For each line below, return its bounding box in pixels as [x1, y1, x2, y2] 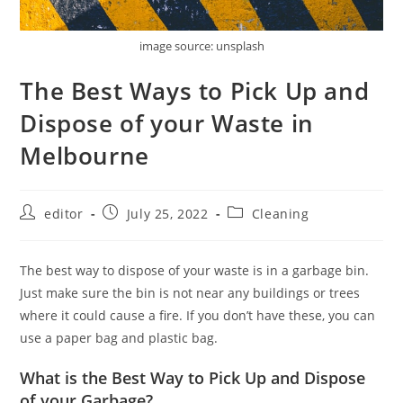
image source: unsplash [139, 38, 264, 55]
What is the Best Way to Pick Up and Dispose [20, 367, 366, 390]
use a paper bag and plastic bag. [20, 329, 219, 347]
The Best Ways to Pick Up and [20, 75, 370, 108]
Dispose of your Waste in [20, 107, 314, 140]
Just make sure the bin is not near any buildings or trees [20, 284, 361, 302]
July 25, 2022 [126, 205, 209, 223]
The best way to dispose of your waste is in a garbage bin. [20, 262, 370, 280]
